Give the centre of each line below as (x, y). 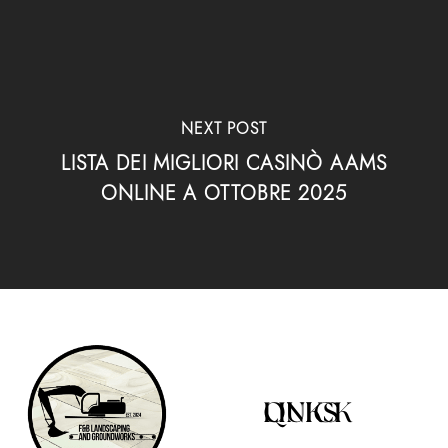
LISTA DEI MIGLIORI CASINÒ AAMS (224, 163)
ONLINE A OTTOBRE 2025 (224, 193)
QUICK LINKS (301, 414)
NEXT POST (224, 128)
